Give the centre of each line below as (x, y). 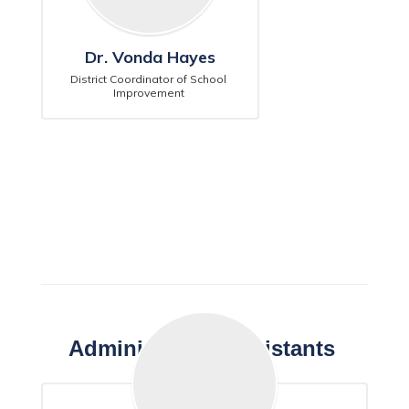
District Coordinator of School (149, 79)
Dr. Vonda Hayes (150, 57)
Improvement (150, 93)
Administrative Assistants (204, 348)
